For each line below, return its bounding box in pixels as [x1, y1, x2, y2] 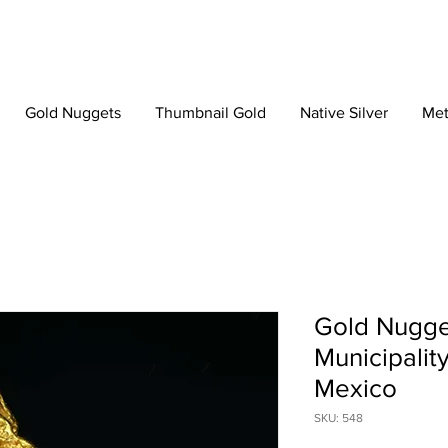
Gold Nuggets [25, 104, 121, 122]
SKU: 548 [314, 411, 363, 426]
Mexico [314, 374, 397, 403]
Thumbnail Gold [155, 104, 266, 122]
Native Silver [300, 104, 388, 122]
